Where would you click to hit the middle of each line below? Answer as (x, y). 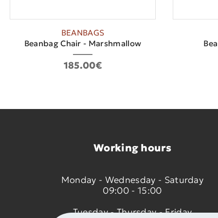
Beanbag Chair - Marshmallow (83, 44)
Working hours (132, 148)
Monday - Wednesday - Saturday (132, 180)
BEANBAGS (83, 33)
